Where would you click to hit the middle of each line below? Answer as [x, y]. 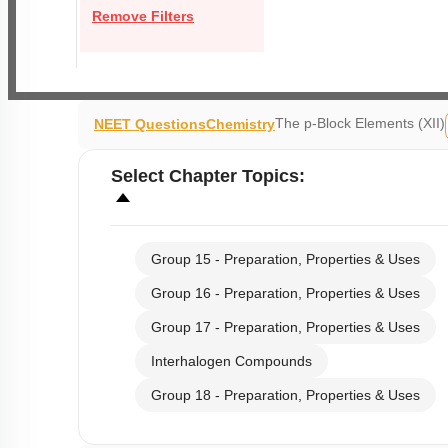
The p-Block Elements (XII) [360, 123]
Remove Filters [143, 16]
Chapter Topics [234, 176]
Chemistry [240, 124]
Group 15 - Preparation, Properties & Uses [285, 259]
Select [140, 176]
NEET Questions [150, 124]
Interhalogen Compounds [231, 361]
